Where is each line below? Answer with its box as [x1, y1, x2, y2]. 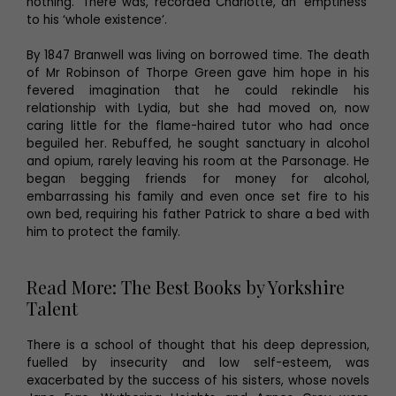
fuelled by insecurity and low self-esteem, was [27, 354, 369, 371]
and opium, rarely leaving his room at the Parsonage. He [27, 152, 369, 170]
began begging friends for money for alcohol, [27, 170, 369, 187]
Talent [27, 295, 78, 320]
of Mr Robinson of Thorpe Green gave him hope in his [27, 64, 369, 81]
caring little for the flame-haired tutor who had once [27, 117, 369, 134]
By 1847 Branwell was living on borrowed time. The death [27, 46, 369, 64]
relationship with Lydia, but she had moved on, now [27, 99, 369, 117]
